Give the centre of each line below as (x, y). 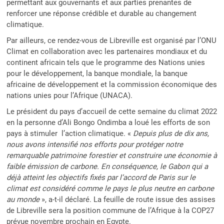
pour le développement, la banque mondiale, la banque (97, 74)
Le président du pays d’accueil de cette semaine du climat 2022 (112, 112)
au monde (24, 200)
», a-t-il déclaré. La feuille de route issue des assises (129, 200)
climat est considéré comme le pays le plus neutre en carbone (110, 189)
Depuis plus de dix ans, (171, 134)
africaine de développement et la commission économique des (112, 85)
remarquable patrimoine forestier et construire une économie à (112, 156)
